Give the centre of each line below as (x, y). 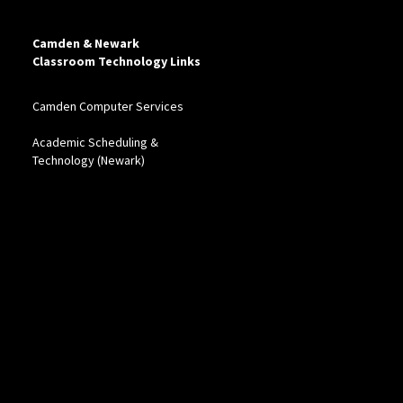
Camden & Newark (85, 44)
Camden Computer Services (107, 107)
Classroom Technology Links (116, 62)
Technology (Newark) (88, 161)
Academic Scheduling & (95, 143)
